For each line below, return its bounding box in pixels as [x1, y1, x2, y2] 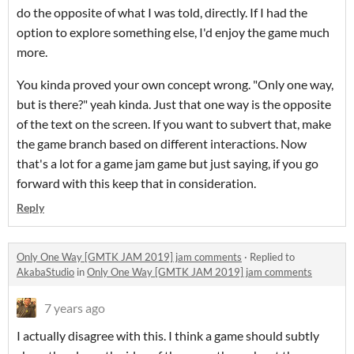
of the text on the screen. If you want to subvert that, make [17, 116, 331, 132]
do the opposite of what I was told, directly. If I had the [17, 5, 307, 21]
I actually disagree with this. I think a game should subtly [17, 328, 319, 344]
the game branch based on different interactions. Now [17, 136, 307, 152]
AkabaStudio [17, 265, 74, 279]
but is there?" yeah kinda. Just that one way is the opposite [17, 96, 331, 112]
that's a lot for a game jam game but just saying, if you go [17, 156, 318, 171]
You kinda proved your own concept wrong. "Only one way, [17, 77, 333, 92]
